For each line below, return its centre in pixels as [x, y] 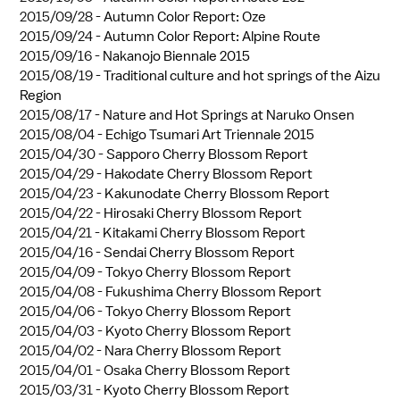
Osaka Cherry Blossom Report [197, 371]
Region [41, 96]
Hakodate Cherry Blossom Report [208, 175]
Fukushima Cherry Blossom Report [213, 292]
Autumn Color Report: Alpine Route [212, 37]
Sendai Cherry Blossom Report [199, 253]
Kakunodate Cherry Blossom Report [217, 194]
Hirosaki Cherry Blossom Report [203, 214]
